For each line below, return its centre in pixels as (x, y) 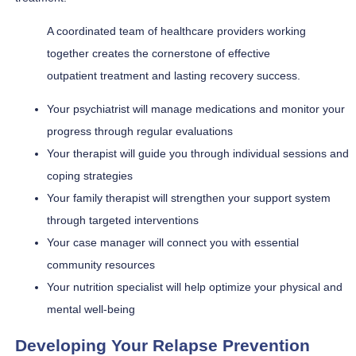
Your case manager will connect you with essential (173, 243)
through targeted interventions (123, 221)
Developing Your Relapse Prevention (163, 345)
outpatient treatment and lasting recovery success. (174, 76)
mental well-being (91, 310)
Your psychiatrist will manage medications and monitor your (196, 109)
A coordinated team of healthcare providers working (176, 31)
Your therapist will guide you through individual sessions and (198, 154)
